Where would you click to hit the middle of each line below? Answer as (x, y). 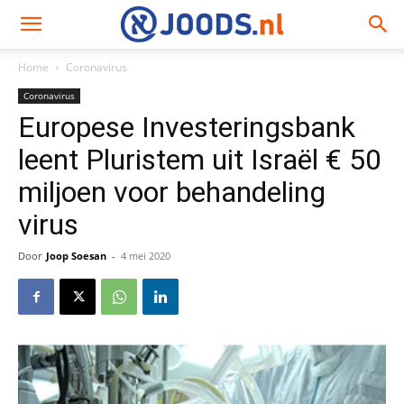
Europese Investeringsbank (187, 127)
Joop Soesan (76, 256)
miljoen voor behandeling (172, 192)
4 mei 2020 (146, 256)
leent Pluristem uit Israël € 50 (200, 160)
